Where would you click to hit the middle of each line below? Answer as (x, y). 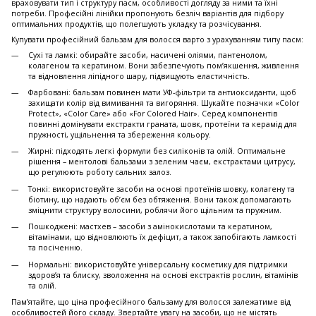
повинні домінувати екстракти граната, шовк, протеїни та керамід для (163, 124)
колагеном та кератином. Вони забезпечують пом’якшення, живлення (164, 65)
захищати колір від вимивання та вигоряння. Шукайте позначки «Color (164, 103)
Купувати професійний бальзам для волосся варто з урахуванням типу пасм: (157, 39)
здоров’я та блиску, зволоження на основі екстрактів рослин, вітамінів (163, 275)
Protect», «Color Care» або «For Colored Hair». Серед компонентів (153, 114)
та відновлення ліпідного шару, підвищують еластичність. (139, 76)
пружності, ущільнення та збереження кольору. (120, 135)
